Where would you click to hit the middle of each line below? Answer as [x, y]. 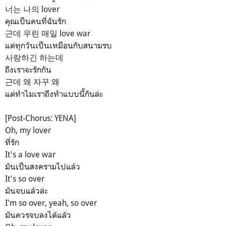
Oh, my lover [28, 130]
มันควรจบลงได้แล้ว [38, 215]
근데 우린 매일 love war [48, 34]
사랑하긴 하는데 [34, 58]
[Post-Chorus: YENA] [41, 118]
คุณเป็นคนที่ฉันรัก [36, 21]
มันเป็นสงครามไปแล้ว [43, 167]
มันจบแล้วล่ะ [26, 191]
